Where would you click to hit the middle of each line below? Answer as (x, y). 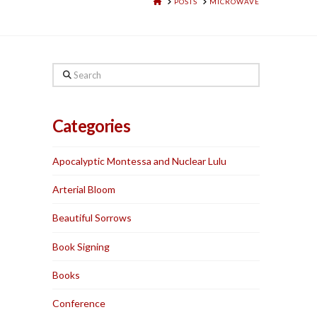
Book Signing (81, 246)
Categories (91, 126)
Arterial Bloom (84, 190)
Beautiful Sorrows (92, 218)
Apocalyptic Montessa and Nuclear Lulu (140, 161)
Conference (79, 303)
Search (67, 71)
